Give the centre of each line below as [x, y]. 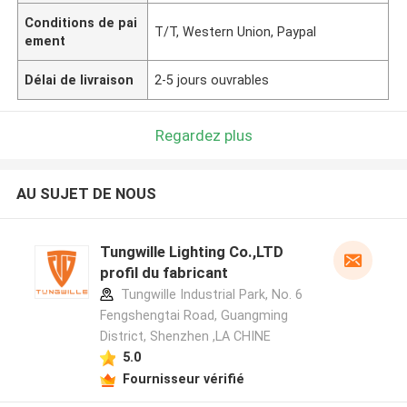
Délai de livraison [79, 79]
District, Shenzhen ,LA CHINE [185, 337]
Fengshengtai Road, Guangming [194, 316]
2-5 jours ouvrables [212, 79]
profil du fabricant [164, 273]
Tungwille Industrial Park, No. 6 [209, 295]
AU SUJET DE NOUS [86, 194]
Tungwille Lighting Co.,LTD [191, 252]
